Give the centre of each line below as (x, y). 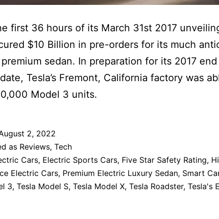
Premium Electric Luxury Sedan (120, 173)
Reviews (35, 147)
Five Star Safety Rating (164, 160)
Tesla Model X (99, 186)
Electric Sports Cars (80, 160)
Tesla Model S (43, 186)
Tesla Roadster (156, 186)
